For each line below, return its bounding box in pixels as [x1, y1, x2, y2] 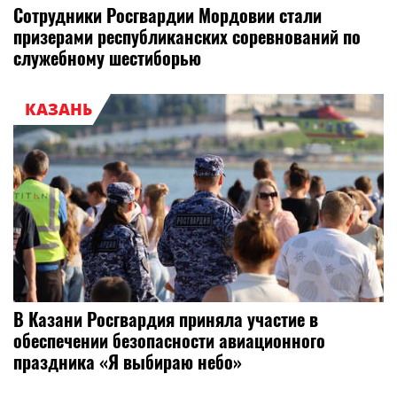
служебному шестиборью [13, 44, 201, 72]
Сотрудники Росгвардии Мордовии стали [13, 2, 322, 29]
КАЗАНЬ [24, 98, 92, 121]
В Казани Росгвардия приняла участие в [13, 306, 318, 333]
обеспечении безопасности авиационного [13, 327, 325, 354]
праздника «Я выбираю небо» [13, 348, 242, 376]
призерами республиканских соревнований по [13, 23, 361, 51]
